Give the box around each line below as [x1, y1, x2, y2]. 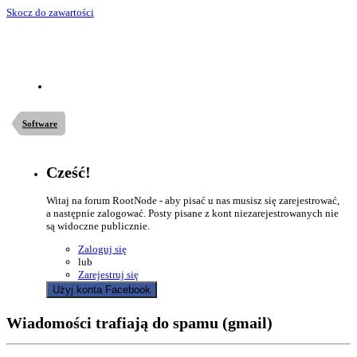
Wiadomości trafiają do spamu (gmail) [6, 314, 273, 332]
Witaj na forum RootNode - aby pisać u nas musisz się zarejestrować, [46, 194, 339, 207]
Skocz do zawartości [6, 6, 94, 18]
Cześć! [46, 164, 91, 182]
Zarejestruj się [78, 269, 139, 281]
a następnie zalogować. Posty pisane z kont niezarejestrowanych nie [46, 207, 339, 220]
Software [22, 119, 57, 128]
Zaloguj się [78, 243, 127, 256]
